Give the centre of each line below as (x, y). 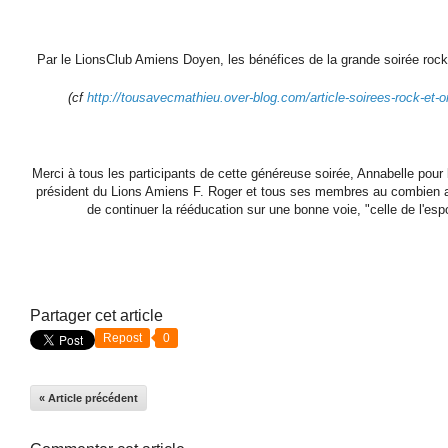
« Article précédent (88, 397)
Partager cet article (96, 315)
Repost (122, 337)
